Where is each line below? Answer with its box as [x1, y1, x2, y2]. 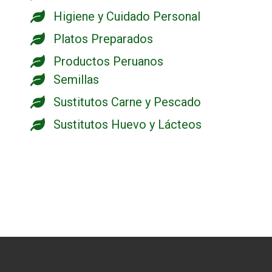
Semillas [53, 72, 99, 87]
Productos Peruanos [53, 53, 163, 69]
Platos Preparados [53, 31, 153, 46]
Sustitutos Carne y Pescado [53, 94, 201, 109]
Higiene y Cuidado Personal [53, 8, 200, 24]
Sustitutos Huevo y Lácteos [53, 117, 202, 132]
